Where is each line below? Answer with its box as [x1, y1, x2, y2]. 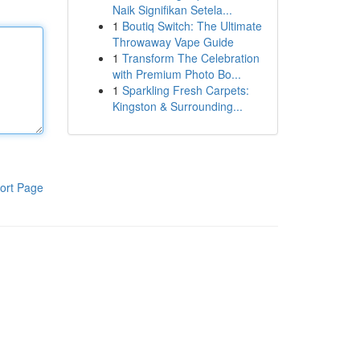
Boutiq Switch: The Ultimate [121, 18, 262, 34]
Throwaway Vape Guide [112, 34, 234, 50]
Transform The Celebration [121, 50, 260, 66]
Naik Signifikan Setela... [112, 2, 232, 18]
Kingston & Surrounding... [112, 98, 243, 114]
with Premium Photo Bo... [112, 66, 241, 82]
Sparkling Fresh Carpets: [121, 82, 249, 98]
